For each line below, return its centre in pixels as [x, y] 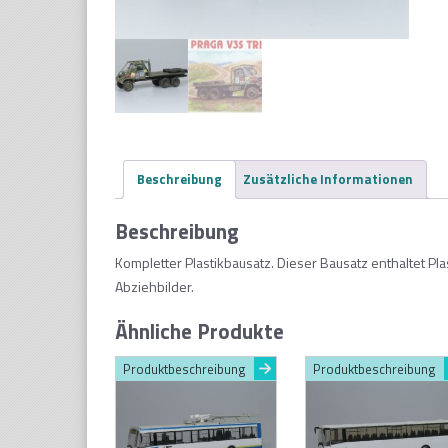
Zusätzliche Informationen [328, 179]
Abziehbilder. [154, 286]
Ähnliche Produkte [199, 330]
